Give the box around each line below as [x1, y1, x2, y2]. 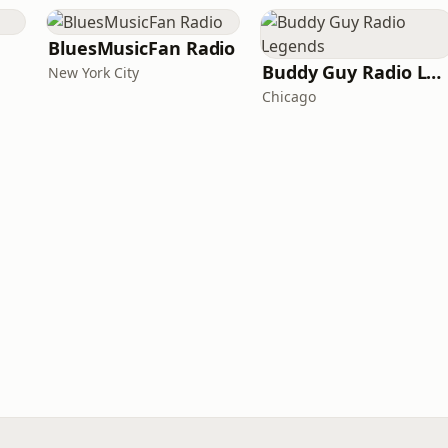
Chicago [262, 87, 316, 106]
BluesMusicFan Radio [48, 36, 236, 60]
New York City [48, 63, 139, 82]
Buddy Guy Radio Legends [426, 60, 442, 84]
